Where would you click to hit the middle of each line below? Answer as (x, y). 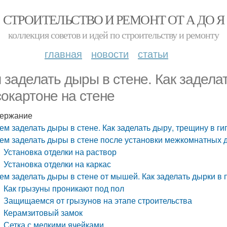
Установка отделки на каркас (58, 164)
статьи (153, 53)
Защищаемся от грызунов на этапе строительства (98, 200)
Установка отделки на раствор (60, 152)
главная (63, 53)
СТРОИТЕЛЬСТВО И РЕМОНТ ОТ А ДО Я (113, 19)
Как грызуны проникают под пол (64, 188)
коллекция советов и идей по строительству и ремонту (113, 35)
